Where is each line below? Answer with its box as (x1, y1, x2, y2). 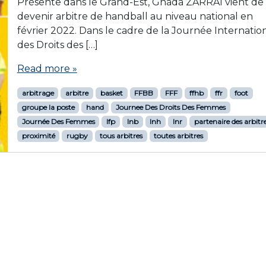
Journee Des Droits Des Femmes (115, 103, 226, 112)
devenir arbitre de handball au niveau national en (17, 11, 253, 22)
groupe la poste (21, 103, 75, 112)
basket (100, 88, 123, 97)
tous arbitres (99, 131, 142, 140)
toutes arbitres (154, 131, 204, 140)
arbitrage (21, 88, 54, 97)
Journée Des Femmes (21, 117, 95, 126)
